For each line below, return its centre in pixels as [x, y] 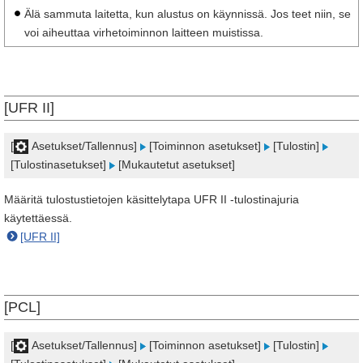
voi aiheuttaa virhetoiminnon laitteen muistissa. [144, 32]
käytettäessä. [38, 218]
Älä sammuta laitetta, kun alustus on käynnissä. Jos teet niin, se [188, 14]
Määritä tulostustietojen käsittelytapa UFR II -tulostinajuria [152, 199]
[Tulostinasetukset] [60, 164]
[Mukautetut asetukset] [175, 164]
